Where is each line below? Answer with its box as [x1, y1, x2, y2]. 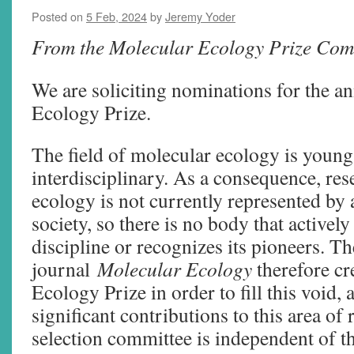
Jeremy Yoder [165, 8, 235, 24]
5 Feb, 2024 [86, 8, 147, 24]
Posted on [32, 8, 83, 24]
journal [32, 255, 97, 282]
